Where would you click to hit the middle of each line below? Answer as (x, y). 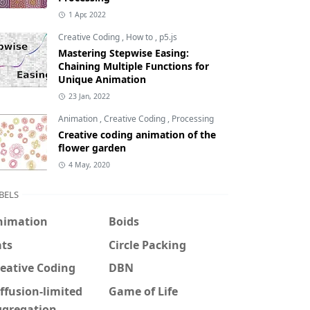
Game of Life (143, 291)
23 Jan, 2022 (89, 96)
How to (140, 37)
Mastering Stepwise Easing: (124, 53)
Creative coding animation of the (137, 135)
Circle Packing (147, 245)
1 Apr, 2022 (87, 15)
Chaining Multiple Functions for (134, 66)
